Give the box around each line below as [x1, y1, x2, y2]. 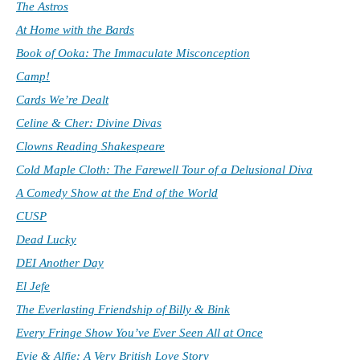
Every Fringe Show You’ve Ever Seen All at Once [16, 326, 263, 340]
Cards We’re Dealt [16, 93, 108, 107]
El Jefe [16, 280, 50, 293]
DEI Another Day [16, 256, 104, 270]
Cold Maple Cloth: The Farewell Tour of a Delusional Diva [16, 163, 313, 177]
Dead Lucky [16, 233, 76, 247]
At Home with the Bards [16, 23, 134, 37]
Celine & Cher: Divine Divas [16, 117, 162, 130]
